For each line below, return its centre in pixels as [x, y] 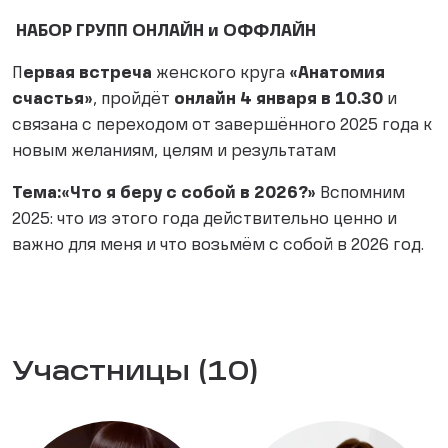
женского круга [220, 74]
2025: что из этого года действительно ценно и [204, 220]
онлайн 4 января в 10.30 [278, 100]
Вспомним [362, 194]
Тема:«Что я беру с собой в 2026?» [166, 194]
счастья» [52, 100]
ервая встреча [87, 74]
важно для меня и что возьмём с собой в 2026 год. [218, 246]
